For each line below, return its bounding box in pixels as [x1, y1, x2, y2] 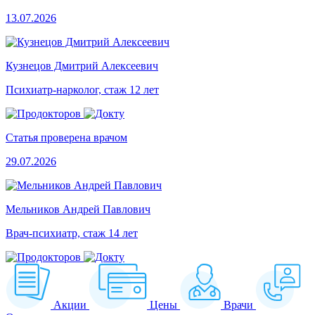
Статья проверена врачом [6, 131, 127, 144]
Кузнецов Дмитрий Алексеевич [6, 60, 158, 72]
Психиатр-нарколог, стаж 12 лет [6, 84, 159, 96]
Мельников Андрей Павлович [6, 203, 150, 216]
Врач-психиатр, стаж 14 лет [6, 227, 138, 240]
